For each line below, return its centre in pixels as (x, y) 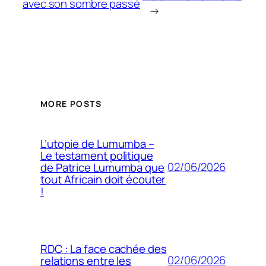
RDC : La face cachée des (104, 248)
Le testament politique (97, 155)
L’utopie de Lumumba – (97, 143)
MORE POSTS (71, 103)
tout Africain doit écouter (103, 179)
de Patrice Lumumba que (102, 167)
